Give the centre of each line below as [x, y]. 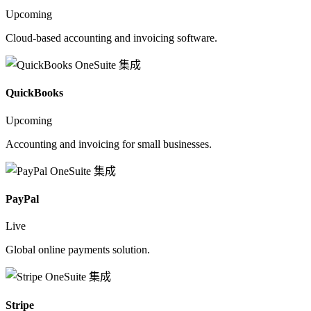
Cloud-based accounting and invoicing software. [111, 38]
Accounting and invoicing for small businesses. [109, 144]
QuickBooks [34, 93]
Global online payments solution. [78, 250]
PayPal [22, 199]
